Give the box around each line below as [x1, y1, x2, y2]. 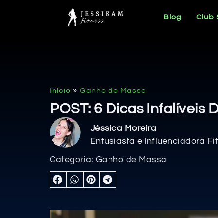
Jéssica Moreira [90, 123, 157, 133]
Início [50, 87, 71, 95]
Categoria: [50, 155, 96, 164]
